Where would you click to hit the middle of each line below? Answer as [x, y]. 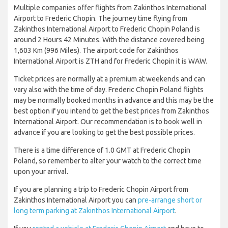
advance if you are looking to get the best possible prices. [104, 133]
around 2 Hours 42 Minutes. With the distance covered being [109, 40]
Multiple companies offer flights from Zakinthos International [110, 8]
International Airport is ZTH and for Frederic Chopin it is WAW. [110, 61]
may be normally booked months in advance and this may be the [114, 101]
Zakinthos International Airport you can [76, 200]
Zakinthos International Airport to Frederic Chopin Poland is [107, 29]
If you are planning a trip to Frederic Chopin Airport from [101, 190]
